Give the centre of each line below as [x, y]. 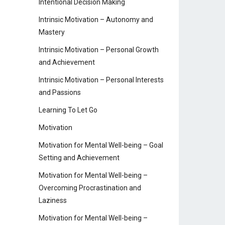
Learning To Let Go [68, 110]
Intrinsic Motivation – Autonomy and [96, 20]
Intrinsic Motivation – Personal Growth [99, 50]
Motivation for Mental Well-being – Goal [101, 145]
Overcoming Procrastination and [90, 188]
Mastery [52, 32]
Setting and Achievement [79, 158]
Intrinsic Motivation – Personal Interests [101, 80]
